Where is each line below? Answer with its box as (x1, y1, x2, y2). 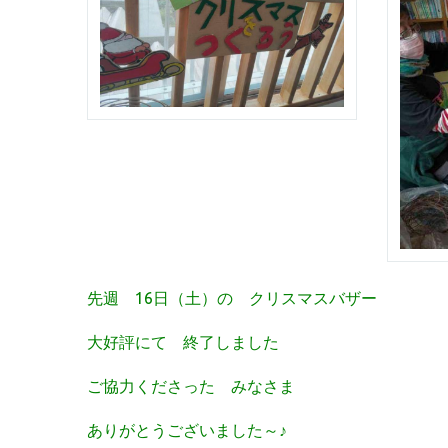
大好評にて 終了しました (87, 333, 279, 352)
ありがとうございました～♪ (87, 421, 287, 440)
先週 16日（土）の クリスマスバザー (87, 289, 377, 308)
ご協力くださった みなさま (87, 377, 295, 396)
